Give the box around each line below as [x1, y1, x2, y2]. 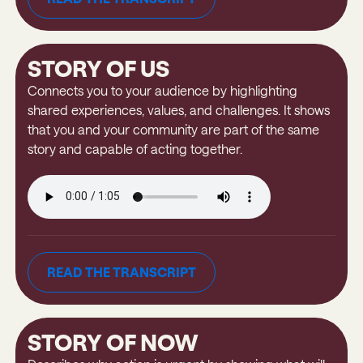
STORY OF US [27, 54, 169, 81]
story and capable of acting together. [27, 140, 242, 156]
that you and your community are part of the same [27, 121, 319, 137]
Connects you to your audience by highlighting [27, 82, 297, 98]
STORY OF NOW [27, 328, 199, 355]
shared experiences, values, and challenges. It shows [27, 101, 330, 117]
